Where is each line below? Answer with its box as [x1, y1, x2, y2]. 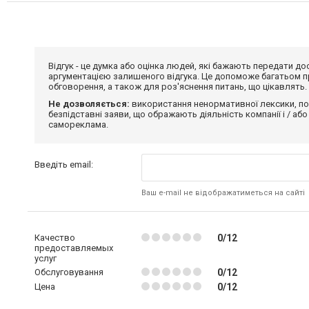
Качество [34, 232, 75, 243]
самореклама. [48, 119, 108, 130]
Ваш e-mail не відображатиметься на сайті [141, 188, 305, 197]
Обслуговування [34, 267, 103, 277]
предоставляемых [34, 243, 113, 253]
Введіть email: [34, 159, 93, 170]
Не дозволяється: [48, 99, 130, 109]
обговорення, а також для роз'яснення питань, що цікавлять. [48, 81, 307, 92]
